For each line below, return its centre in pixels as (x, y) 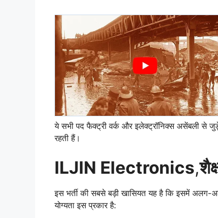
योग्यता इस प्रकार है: (85, 205)
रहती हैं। (67, 138)
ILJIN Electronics (125, 167)
